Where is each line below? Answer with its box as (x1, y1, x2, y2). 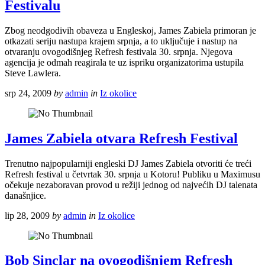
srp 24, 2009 (5, 88, 51, 98)
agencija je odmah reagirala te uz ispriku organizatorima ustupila (5, 57, 244, 67)
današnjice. (5, 190, 46, 201)
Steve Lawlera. (5, 67, 61, 78)
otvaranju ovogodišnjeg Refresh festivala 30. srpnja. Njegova (5, 46, 232, 57)
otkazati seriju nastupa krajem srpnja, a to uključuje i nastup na (5, 35, 237, 46)
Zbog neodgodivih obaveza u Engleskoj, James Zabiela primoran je (5, 25, 256, 35)
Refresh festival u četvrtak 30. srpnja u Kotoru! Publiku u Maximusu (5, 169, 260, 179)
